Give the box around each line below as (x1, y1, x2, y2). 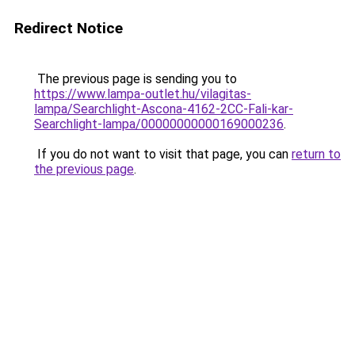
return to (292, 147, 341, 162)
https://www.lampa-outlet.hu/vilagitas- (34, 86, 251, 101)
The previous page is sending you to (34, 71, 237, 86)
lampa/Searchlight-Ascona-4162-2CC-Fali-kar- (34, 101, 293, 116)
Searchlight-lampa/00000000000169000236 (34, 116, 284, 132)
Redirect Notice (14, 19, 123, 37)
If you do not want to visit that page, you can (34, 147, 292, 162)
